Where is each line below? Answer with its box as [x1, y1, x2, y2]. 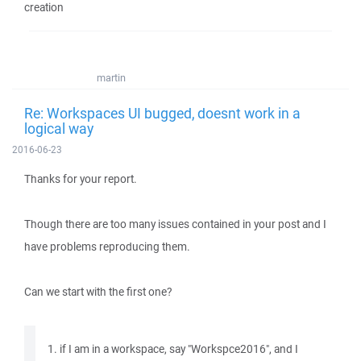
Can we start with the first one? [24, 284, 172, 299]
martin [97, 71, 126, 85]
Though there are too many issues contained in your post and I [24, 217, 326, 231]
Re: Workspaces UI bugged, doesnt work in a [24, 103, 301, 122]
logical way [24, 118, 93, 138]
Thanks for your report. [24, 172, 137, 186]
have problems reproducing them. [24, 239, 190, 254]
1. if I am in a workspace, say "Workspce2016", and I [48, 342, 298, 356]
